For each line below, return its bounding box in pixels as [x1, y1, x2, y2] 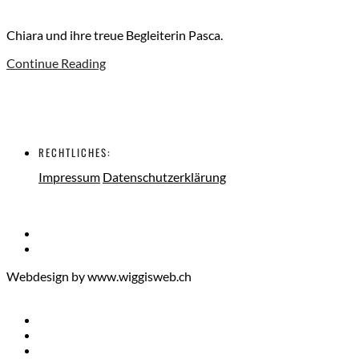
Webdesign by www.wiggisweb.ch [6, 268, 192, 284]
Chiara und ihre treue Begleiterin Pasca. [6, 27, 223, 43]
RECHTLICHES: [38, 144, 111, 161]
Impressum [38, 169, 100, 185]
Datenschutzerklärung [103, 169, 226, 185]
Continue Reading [6, 55, 106, 71]
